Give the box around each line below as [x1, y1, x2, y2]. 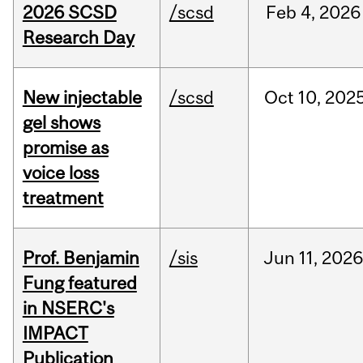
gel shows [22, 112, 100, 134]
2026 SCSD [22, 2, 117, 23]
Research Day [22, 27, 135, 49]
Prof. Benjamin [22, 247, 139, 269]
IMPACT [22, 322, 88, 344]
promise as [22, 137, 109, 159]
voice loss [22, 162, 99, 184]
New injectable [22, 87, 142, 109]
